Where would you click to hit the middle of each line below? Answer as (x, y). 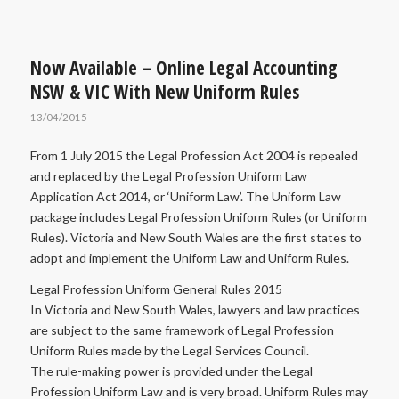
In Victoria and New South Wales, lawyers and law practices (195, 310)
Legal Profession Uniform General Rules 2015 (156, 289)
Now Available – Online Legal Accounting (183, 68)
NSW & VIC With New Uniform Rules (164, 92)
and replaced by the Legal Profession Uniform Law (168, 176)
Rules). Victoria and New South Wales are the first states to (195, 238)
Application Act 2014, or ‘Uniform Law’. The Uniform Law (185, 197)
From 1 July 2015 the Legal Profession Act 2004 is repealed (194, 156)
